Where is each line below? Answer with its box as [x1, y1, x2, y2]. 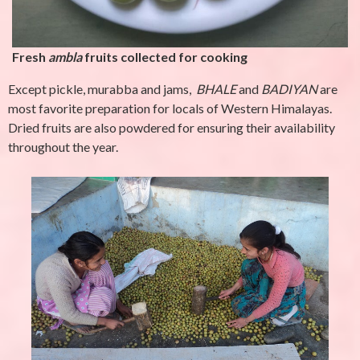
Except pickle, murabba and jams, [8, 81, 196, 96]
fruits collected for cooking [82, 49, 247, 64]
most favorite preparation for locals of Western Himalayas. [8, 100, 332, 116]
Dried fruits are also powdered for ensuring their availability [8, 120, 335, 135]
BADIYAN [261, 81, 320, 96]
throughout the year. [8, 139, 118, 154]
